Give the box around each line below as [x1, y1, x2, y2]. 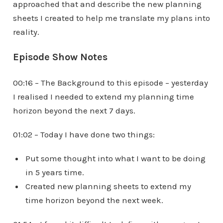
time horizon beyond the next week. [25, 195, 163, 206]
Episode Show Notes [12, 51, 108, 63]
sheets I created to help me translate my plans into [12, 13, 210, 23]
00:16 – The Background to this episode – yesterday [12, 78, 208, 88]
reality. [12, 27, 39, 37]
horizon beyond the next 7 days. [12, 106, 135, 116]
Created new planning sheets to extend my [25, 181, 191, 192]
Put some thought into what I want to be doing [25, 153, 206, 164]
